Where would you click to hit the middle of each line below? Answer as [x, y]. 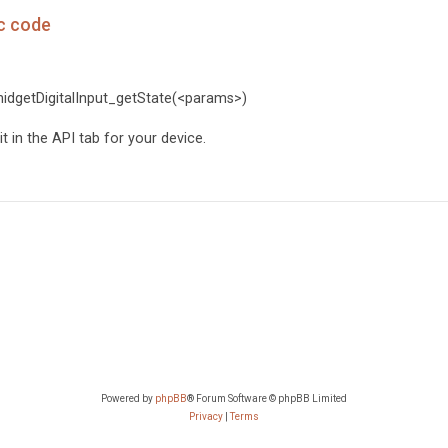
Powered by [128, 399]
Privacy [206, 417]
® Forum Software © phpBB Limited [267, 399]
